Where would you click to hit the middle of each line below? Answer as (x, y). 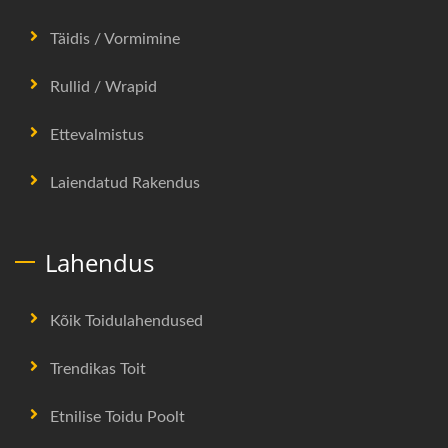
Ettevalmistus (97, 134)
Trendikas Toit (98, 368)
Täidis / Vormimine (115, 38)
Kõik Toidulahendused (126, 320)
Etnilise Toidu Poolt (117, 416)
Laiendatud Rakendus (125, 182)
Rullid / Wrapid (103, 86)
